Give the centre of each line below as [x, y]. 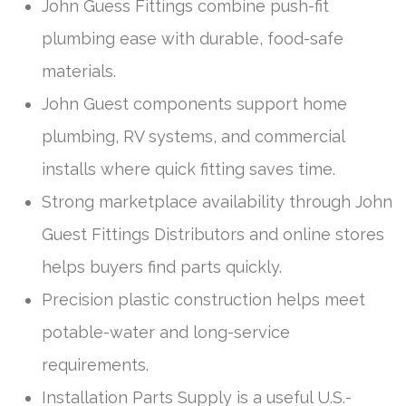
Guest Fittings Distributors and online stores [213, 234]
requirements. [95, 364]
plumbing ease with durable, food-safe [193, 38]
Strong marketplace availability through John [217, 201]
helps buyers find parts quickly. [162, 266]
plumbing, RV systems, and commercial [193, 136]
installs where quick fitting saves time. [188, 169]
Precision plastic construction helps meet [203, 299]
